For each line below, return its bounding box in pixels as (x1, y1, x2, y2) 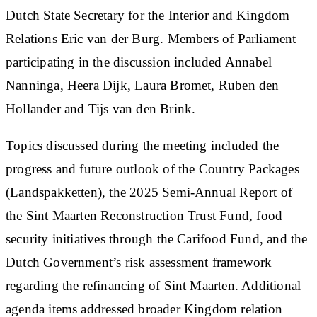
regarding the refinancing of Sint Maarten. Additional (6, 277, 301, 293)
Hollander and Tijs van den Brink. (6, 100, 196, 116)
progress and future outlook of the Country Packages (6, 161, 299, 176)
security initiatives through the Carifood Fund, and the (6, 231, 308, 246)
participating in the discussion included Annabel (6, 54, 272, 69)
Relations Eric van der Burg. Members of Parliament (6, 30, 296, 46)
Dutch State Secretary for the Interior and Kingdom (6, 7, 290, 23)
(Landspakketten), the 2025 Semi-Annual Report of (6, 184, 293, 200)
